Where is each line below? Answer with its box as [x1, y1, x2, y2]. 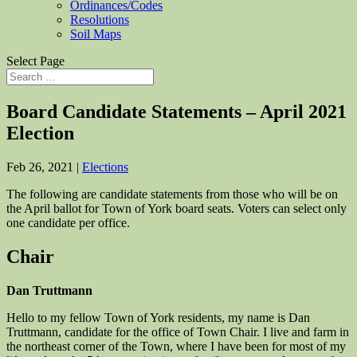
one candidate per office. [6, 215, 130, 229]
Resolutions [70, 13, 129, 26]
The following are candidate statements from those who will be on [6, 186, 338, 201]
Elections [82, 159, 128, 174]
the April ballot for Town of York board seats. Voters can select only [6, 201, 347, 215]
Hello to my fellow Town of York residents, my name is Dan [6, 310, 310, 324]
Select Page [6, 54, 65, 68]
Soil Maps [70, 27, 121, 41]
